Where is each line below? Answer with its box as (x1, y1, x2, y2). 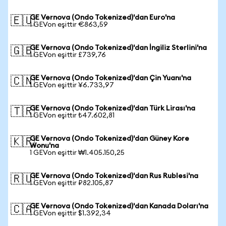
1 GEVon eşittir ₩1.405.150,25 (30, 149, 125, 156)
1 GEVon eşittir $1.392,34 (30, 210, 111, 217)
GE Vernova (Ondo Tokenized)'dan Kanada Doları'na (30, 203, 208, 210)
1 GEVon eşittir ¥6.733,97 (30, 82, 114, 89)
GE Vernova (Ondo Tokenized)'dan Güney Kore (30, 135, 189, 142)
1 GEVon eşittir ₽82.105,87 (30, 180, 114, 187)
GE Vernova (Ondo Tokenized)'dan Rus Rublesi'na (30, 173, 198, 180)
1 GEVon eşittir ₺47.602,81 (30, 112, 115, 119)
